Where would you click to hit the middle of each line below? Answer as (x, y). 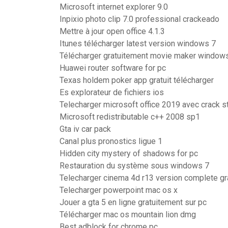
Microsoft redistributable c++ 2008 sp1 (130, 117)
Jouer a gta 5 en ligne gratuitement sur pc (133, 202)
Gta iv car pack (85, 129)
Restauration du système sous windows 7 (134, 166)
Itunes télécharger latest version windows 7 (138, 44)
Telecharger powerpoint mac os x (119, 190)
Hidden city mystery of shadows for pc (129, 153)
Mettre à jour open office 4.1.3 (112, 31)
